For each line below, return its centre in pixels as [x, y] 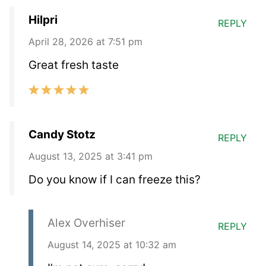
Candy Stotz [62, 134]
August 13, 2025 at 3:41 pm [91, 156]
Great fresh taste [74, 65]
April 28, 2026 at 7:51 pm [85, 41]
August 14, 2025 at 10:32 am [112, 244]
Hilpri [43, 20]
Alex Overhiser [86, 223]
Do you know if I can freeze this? [115, 179]
